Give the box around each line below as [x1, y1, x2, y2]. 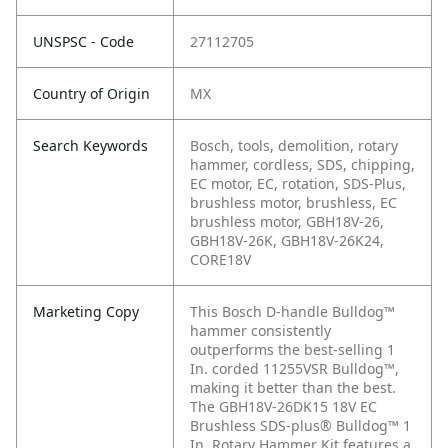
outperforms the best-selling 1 [190, 340, 395, 360]
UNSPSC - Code [33, 32, 134, 52]
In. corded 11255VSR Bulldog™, [190, 359, 399, 379]
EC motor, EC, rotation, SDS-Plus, [190, 174, 406, 194]
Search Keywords [33, 136, 148, 156]
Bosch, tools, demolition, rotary [190, 136, 398, 156]
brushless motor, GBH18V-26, [190, 212, 384, 232]
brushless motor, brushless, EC [190, 193, 397, 213]
